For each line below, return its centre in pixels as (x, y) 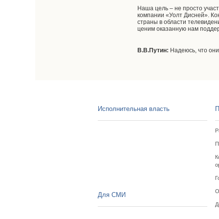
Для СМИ (111, 195)
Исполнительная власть (133, 109)
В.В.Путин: (153, 50)
